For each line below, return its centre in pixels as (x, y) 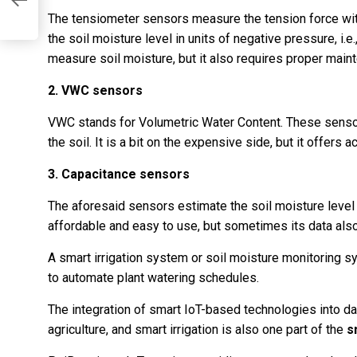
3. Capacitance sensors (119, 175)
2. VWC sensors (95, 91)
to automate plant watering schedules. (155, 278)
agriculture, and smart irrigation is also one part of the (197, 330)
